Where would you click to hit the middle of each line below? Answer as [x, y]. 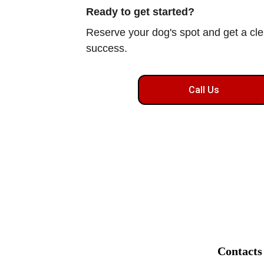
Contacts [240, 251]
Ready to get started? [141, 12]
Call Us [204, 90]
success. [107, 48]
